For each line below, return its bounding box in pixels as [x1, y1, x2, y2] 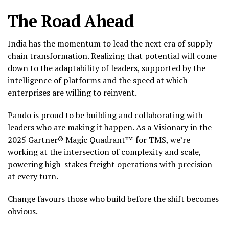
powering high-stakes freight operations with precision [8, 158, 212, 170]
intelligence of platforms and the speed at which [8, 74, 188, 86]
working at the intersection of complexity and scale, [8, 146, 201, 157]
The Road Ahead [8, 10, 134, 32]
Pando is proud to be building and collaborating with [8, 109, 203, 121]
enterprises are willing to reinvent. [8, 86, 137, 98]
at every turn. [8, 170, 58, 182]
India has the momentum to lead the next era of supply [8, 37, 212, 49]
